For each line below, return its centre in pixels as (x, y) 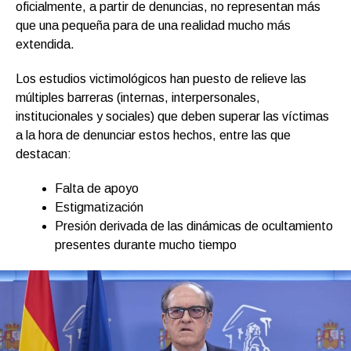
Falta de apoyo (97, 188)
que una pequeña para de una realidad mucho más (153, 25)
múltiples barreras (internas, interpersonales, (138, 97)
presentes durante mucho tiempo (146, 244)
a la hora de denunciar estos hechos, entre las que (153, 135)
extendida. (45, 44)
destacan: (43, 154)
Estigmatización (99, 207)
